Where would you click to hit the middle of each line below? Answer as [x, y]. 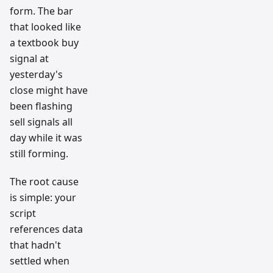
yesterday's [36, 75]
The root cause [44, 182]
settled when [40, 261]
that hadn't [35, 245]
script [23, 214]
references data [46, 229]
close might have [49, 90]
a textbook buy [44, 43]
